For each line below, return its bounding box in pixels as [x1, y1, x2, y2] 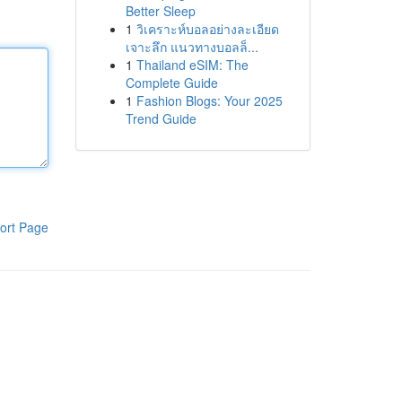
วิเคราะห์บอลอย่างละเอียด [135, 20, 279, 38]
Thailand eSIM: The [135, 56, 249, 74]
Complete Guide [125, 74, 218, 92]
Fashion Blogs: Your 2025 [135, 92, 283, 109]
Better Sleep [125, 2, 196, 20]
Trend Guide [125, 109, 197, 127]
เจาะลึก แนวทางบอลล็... [125, 38, 258, 56]
